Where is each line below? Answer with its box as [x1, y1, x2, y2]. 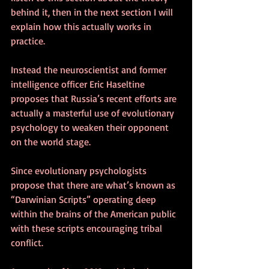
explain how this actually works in [11, 20, 154, 32]
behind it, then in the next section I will [11, 5, 175, 18]
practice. [11, 34, 45, 47]
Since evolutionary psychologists [11, 164, 149, 177]
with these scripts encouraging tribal [11, 222, 165, 234]
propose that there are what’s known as [11, 178, 178, 191]
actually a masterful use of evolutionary [11, 106, 177, 119]
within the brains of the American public [11, 207, 178, 220]
